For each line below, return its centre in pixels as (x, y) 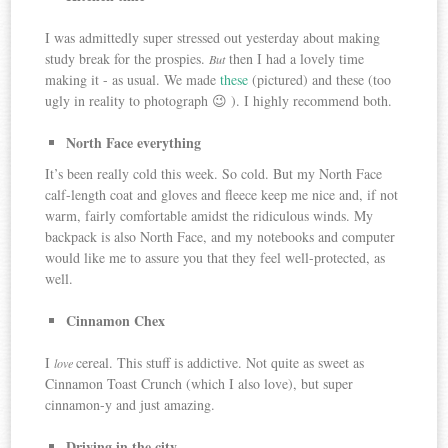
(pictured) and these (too (320, 79)
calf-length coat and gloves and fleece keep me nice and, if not (222, 195)
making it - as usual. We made (133, 79)
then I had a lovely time (295, 58)
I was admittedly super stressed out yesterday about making (213, 37)
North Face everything (134, 142)
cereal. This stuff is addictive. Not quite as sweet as (220, 363)
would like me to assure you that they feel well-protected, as (215, 258)
